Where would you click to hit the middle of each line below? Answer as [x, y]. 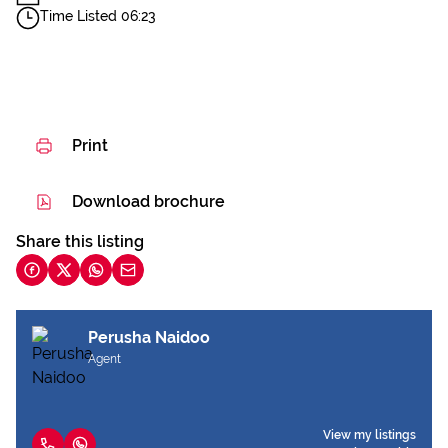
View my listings [369, 435]
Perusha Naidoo [149, 337]
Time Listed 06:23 [98, 16]
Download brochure [148, 201]
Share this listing [80, 241]
